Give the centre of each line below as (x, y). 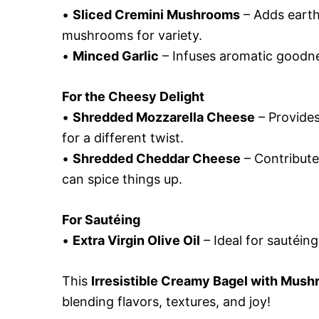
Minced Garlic (116, 56)
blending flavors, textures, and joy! (166, 302)
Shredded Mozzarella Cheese (164, 117)
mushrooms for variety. (132, 35)
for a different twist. (123, 138)
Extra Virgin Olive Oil (136, 240)
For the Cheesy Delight (133, 96)
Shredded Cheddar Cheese (157, 158)
